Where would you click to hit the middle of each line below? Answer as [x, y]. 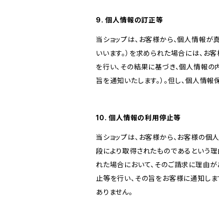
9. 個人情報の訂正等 [130, 20]
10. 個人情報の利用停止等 [139, 118]
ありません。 [114, 192]
